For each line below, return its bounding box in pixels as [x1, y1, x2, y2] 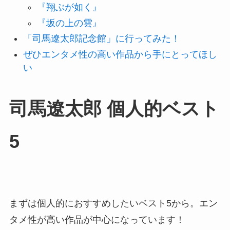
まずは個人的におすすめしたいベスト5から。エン [9, 198, 218, 209]
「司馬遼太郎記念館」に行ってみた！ [23, 33, 180, 44]
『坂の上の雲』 [36, 17, 102, 28]
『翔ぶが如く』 [36, 2, 102, 13]
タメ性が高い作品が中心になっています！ [9, 215, 185, 225]
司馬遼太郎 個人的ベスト [9, 99, 219, 120]
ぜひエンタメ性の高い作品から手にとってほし [23, 49, 217, 60]
